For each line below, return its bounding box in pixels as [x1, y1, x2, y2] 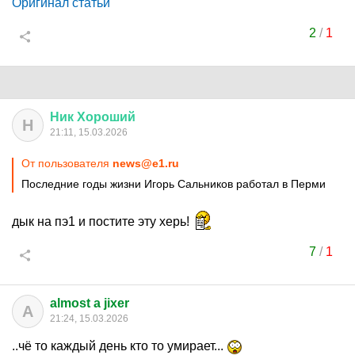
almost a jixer [50, 296, 129, 310]
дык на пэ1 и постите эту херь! [12, 215, 193, 228]
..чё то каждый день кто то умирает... [12, 339, 227, 353]
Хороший [77, 110, 136, 124]
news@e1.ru [113, 157, 179, 170]
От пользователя [21, 157, 113, 170]
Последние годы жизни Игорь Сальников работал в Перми [21, 177, 326, 190]
